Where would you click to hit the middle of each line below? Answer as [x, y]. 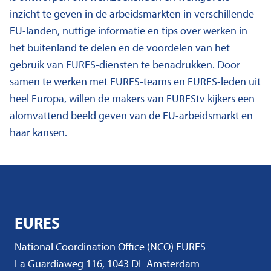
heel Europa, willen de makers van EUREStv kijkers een [132, 98]
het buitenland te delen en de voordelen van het [120, 47]
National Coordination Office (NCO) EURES [110, 247]
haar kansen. [38, 132]
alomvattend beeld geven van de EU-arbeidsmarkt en [131, 115]
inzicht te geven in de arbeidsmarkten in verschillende [132, 14]
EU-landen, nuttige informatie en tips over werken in [129, 31]
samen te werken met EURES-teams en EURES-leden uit [135, 81]
